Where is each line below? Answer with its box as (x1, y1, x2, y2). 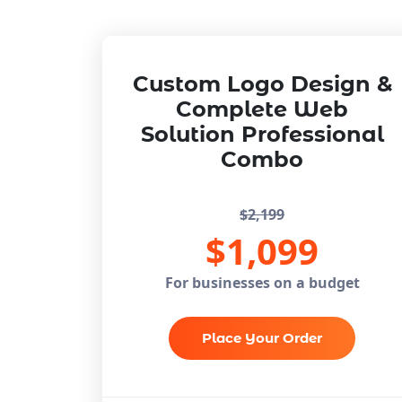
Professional (240, 121, 384, 148)
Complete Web (176, 96, 348, 123)
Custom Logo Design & (132, 71, 392, 98)
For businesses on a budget (164, 273, 360, 293)
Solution (140, 121, 241, 148)
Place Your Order (202, 329, 322, 347)
